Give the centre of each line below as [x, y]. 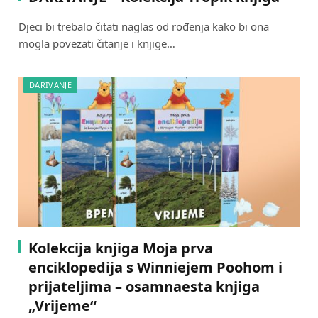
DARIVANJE [50, 85]
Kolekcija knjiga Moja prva [121, 248]
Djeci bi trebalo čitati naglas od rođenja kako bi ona [144, 27]
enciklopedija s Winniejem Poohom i [155, 267]
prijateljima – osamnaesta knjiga [144, 286]
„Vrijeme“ [62, 305]
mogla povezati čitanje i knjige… [97, 44]
